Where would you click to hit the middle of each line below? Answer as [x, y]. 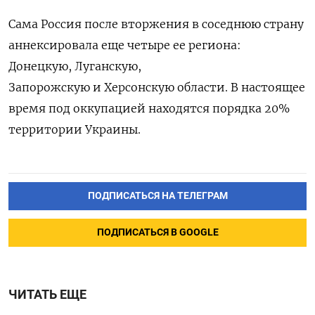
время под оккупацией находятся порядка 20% [149, 108]
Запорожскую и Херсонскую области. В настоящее [157, 87]
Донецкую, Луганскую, [75, 66]
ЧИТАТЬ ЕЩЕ [47, 294]
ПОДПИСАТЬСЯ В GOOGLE [157, 232]
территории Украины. [75, 129]
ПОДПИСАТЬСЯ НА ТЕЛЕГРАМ [157, 195]
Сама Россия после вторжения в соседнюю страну [156, 24]
